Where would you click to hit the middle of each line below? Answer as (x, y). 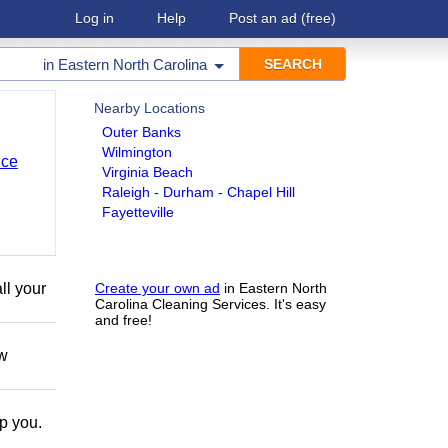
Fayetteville (138, 212)
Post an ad (263, 18)
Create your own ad (157, 288)
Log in (94, 18)
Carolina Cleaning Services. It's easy (210, 304)
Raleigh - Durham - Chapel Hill (198, 192)
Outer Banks (141, 132)
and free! (123, 320)
